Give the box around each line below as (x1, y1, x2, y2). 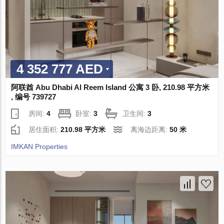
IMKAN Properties (11, 142, 68, 151)
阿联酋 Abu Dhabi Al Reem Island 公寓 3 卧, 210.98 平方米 (11, 83, 210, 92)
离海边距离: (130, 125, 170, 134)
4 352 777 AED (16, 61, 103, 77)
